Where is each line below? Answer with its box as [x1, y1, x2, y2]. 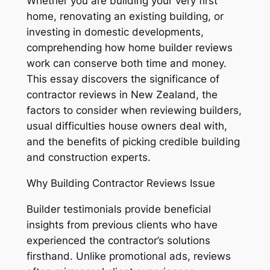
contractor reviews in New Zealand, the [26, 88, 218, 101]
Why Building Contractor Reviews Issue [26, 177, 215, 189]
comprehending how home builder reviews [26, 41, 233, 54]
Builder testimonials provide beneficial [26, 202, 211, 215]
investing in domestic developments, [26, 25, 204, 38]
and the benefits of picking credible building [26, 135, 240, 148]
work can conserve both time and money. [26, 57, 227, 69]
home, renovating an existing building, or [26, 10, 224, 22]
